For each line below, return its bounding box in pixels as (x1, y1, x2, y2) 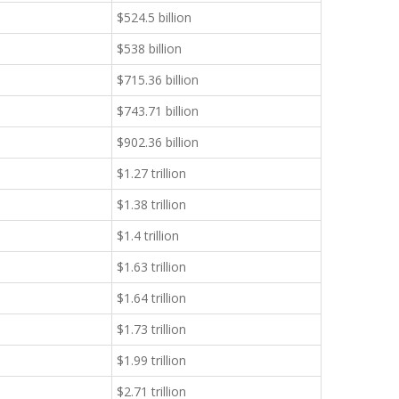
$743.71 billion (117, 102, 199, 119)
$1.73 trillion (117, 321, 186, 338)
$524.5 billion (117, 9, 191, 26)
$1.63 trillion (117, 258, 186, 275)
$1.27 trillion (117, 165, 186, 182)
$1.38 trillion (117, 196, 186, 213)
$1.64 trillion (117, 289, 186, 306)
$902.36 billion (117, 134, 199, 151)
